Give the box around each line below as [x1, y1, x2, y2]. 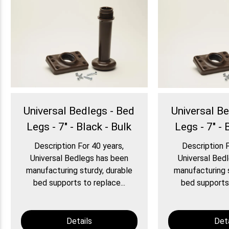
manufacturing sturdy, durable [26, 166, 132, 176]
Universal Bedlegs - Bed [24, 105, 135, 118]
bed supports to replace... [33, 178, 125, 188]
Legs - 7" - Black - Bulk [27, 121, 132, 133]
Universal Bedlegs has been [30, 153, 128, 164]
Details [66, 216, 92, 226]
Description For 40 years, [34, 141, 124, 151]
